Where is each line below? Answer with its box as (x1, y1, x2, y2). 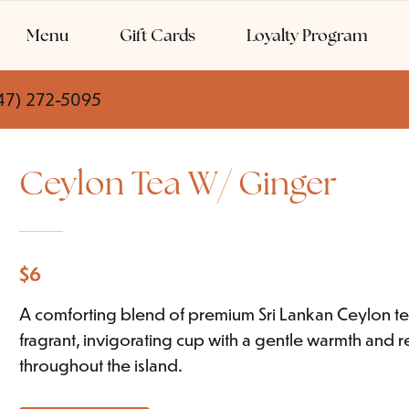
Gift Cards (120, 25, 195, 46)
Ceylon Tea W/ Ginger (19, 162, 338, 204)
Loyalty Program (246, 25, 367, 46)
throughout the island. (19, 353, 184, 376)
